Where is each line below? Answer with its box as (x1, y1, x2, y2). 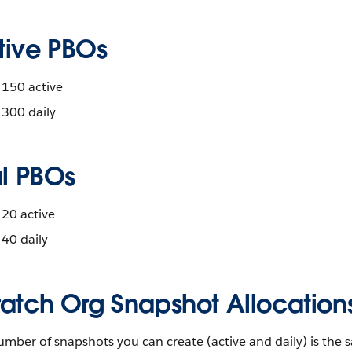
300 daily (2, 104, 56, 120)
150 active (2, 79, 63, 95)
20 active (2, 206, 55, 222)
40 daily (2, 231, 48, 247)
